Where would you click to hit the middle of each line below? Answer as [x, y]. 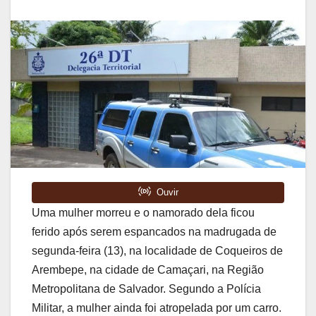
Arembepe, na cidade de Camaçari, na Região [148, 269]
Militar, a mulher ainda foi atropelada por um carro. [157, 308]
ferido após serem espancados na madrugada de [154, 231]
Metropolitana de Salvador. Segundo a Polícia [146, 288]
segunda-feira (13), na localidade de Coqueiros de [157, 250]
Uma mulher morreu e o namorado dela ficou [143, 212]
